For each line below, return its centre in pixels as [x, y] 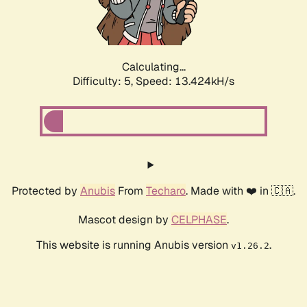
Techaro [166, 191]
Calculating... [153, 67]
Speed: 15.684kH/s [185, 82]
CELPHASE [199, 220]
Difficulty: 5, [104, 82]
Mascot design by [125, 220]
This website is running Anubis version [133, 245]
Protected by [46, 191]
